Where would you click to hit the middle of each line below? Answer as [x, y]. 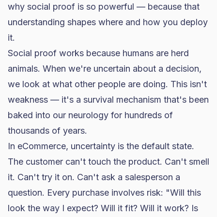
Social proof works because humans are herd [98, 53]
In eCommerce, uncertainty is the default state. [101, 146]
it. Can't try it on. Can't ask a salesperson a [94, 177]
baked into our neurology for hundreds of [90, 115]
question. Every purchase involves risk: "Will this [104, 193]
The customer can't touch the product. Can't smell [108, 162]
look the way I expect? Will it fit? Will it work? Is [103, 208]
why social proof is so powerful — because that [104, 7]
